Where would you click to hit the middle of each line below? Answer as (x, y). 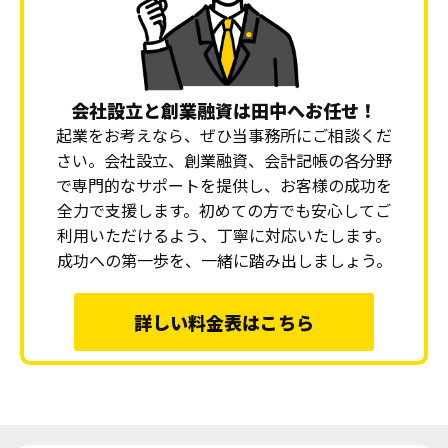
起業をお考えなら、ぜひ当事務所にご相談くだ (224, 134)
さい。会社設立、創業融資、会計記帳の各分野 (224, 159)
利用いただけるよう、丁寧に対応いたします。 (224, 234)
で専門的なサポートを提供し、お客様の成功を (224, 184)
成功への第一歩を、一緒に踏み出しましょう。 (224, 259)
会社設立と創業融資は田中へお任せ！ (224, 109)
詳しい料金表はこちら (224, 321)
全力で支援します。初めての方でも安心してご (224, 209)
